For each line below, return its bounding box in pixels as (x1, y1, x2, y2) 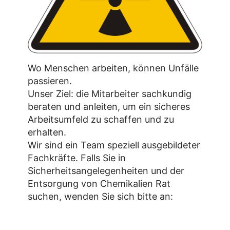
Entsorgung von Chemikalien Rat (28, 178, 170, 189)
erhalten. (28, 126, 66, 138)
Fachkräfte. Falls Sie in (28, 152, 126, 163)
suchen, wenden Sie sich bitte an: (28, 190, 173, 202)
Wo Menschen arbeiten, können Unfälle (28, 62, 199, 73)
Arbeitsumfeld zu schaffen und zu (28, 113, 174, 125)
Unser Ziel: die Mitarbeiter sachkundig (28, 88, 191, 99)
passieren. (28, 75, 72, 86)
